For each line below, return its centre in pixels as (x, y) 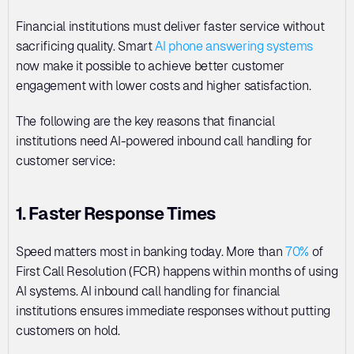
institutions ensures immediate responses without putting (173, 311)
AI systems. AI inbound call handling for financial (148, 291)
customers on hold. (69, 331)
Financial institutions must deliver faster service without (170, 26)
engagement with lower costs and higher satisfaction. (164, 86)
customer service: (66, 161)
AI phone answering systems (234, 46)
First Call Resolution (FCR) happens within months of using (177, 271)
